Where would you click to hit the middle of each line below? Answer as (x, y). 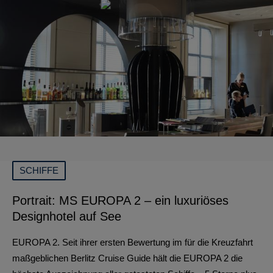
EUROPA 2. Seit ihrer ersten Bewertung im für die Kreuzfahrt (133, 242)
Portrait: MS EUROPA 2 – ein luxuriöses (120, 200)
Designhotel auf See (67, 216)
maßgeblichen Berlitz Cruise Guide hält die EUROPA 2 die (127, 258)
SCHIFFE (39, 170)
